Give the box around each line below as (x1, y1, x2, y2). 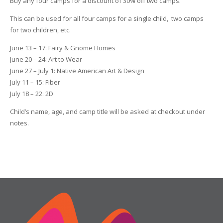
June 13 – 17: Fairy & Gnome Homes (9, 43, 115, 53)
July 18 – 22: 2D (9, 89, 53, 99)
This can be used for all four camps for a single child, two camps (9, 14, 204, 23)
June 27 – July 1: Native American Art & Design (9, 66, 144, 76)
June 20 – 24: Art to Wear (9, 55, 82, 64)
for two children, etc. (9, 25, 71, 35)
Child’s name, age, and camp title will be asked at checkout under (9, 107, 205, 116)
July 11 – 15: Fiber (9, 78, 60, 87)
